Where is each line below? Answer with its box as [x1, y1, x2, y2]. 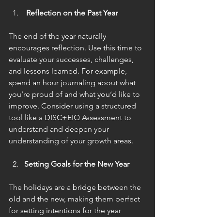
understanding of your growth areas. [9, 136, 133, 145]
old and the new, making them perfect [9, 194, 142, 203]
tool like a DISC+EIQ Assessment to [9, 112, 133, 122]
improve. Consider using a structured [9, 101, 138, 110]
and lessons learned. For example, [9, 66, 129, 76]
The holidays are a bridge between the [9, 182, 143, 192]
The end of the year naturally [9, 31, 108, 41]
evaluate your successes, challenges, [9, 54, 136, 64]
